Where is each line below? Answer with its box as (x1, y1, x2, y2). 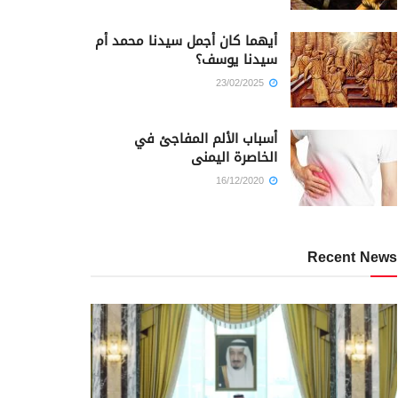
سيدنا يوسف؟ (195, 46, 277, 72)
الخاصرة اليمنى (191, 145, 277, 171)
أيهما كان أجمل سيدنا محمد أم (95, 28, 277, 53)
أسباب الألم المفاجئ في (134, 126, 277, 152)
